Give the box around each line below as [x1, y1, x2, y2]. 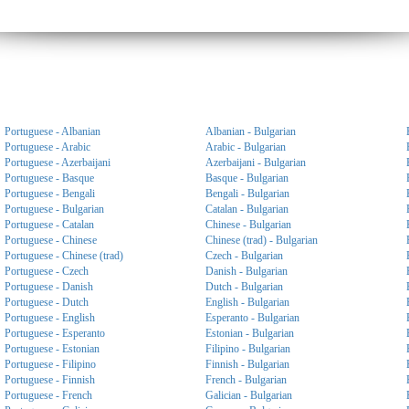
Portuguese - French [5, 389, 92, 402]
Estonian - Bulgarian [205, 327, 294, 340]
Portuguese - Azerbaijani [5, 156, 110, 169]
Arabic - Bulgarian [205, 141, 286, 153]
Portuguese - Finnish [5, 373, 95, 386]
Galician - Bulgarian [205, 389, 292, 402]
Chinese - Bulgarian [205, 218, 291, 231]
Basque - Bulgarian [205, 172, 288, 184]
